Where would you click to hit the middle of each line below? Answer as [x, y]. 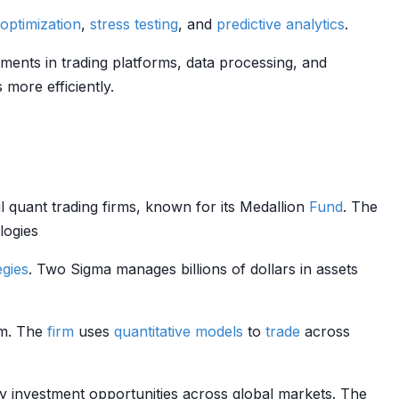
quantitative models [179, 331]
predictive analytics [281, 24]
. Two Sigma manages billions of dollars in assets [193, 269]
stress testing [134, 24]
